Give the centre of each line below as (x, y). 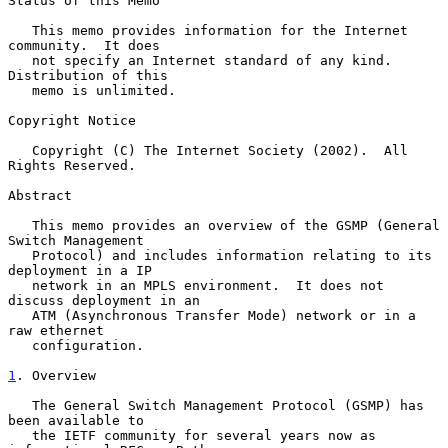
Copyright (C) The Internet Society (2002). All (20, 150)
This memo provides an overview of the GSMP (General (20, 225)
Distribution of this (88, 75)
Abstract (40, 195)
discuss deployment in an (104, 300)
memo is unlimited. (20, 90)
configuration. (20, 345)
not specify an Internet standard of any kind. (20, 60)
